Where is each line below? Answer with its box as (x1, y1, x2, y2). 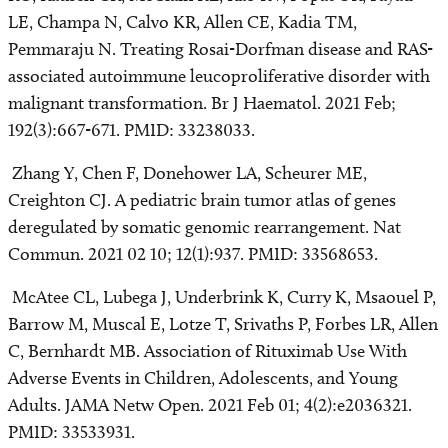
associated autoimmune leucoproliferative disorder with (8, 65, 430, 87)
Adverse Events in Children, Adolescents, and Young (8, 367, 398, 389)
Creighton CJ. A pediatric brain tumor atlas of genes (8, 189, 396, 211)
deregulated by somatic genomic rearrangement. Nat (8, 216, 401, 238)
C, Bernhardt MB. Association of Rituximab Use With (8, 340, 407, 362)
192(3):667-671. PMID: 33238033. (8, 119, 255, 141)
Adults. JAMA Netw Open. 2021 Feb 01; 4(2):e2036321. (8, 394, 412, 416)
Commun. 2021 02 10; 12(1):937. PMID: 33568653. (8, 243, 378, 265)
